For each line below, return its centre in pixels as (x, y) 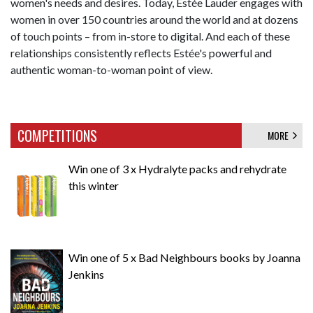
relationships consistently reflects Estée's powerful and (141, 52)
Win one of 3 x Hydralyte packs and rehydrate (177, 168)
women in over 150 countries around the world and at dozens (154, 19)
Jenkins (86, 274)
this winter (94, 185)
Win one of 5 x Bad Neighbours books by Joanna (184, 257)
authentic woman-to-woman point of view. (111, 69)
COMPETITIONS (57, 135)
